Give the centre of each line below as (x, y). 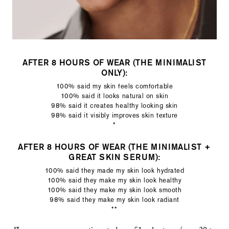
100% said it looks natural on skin (114, 96)
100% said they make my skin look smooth (114, 190)
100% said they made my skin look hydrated (114, 170)
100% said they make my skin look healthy (114, 180)
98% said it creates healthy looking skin (114, 106)
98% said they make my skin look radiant (114, 200)
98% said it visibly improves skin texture (114, 115)
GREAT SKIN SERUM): (114, 157)
